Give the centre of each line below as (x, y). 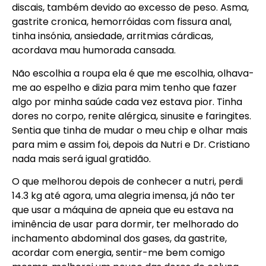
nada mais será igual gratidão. (81, 159)
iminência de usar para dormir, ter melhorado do (125, 224)
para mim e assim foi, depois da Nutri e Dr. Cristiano (131, 144)
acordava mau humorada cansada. (94, 50)
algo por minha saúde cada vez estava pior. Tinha (127, 102)
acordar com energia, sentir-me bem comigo (118, 253)
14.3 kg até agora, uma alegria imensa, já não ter (123, 196)
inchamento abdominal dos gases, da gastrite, (119, 239)
